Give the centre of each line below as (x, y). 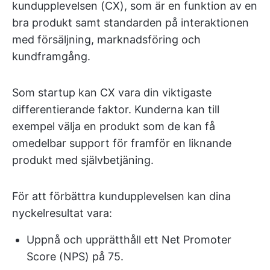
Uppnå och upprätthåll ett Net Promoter (129, 240)
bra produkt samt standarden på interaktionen (130, 23)
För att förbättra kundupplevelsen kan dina (121, 196)
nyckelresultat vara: (62, 213)
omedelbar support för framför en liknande (122, 143)
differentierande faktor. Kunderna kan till (116, 109)
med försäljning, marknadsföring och (106, 39)
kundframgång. (51, 56)
